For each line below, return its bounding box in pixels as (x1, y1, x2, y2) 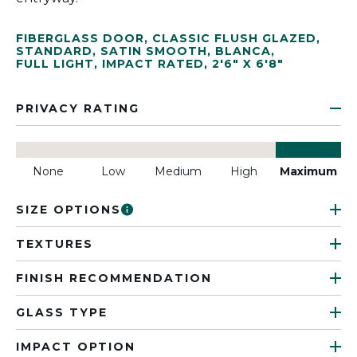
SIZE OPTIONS (16, 202, 121, 217)
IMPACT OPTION (16, 339, 135, 354)
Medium (155, 164, 202, 178)
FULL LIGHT (16, 57, 94, 71)
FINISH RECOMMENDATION (16, 271, 212, 285)
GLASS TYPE (16, 305, 108, 320)
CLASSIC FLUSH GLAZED (152, 31, 316, 45)
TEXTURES (16, 237, 93, 251)
